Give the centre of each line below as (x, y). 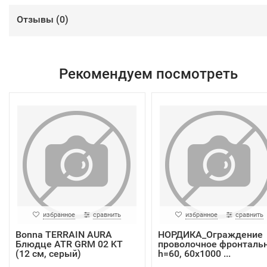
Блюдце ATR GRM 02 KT (69, 244)
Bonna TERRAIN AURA (64, 235)
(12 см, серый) (48, 254)
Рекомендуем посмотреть (148, 74)
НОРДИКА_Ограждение (210, 235)
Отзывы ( (38, 19)
